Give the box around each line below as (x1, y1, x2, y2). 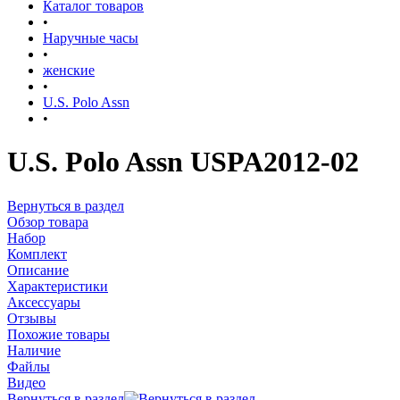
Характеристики (7, 278, 108, 294)
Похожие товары (7, 326, 110, 342)
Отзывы (7, 310, 56, 326)
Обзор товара (7, 213, 88, 229)
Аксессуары (7, 294, 80, 310)
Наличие (7, 342, 61, 358)
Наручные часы (43, 30, 138, 46)
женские (43, 62, 95, 78)
